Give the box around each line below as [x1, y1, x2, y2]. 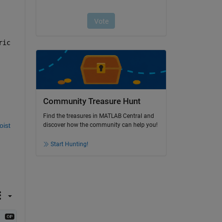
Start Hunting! [50, 141, 88, 148]
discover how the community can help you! [43, 121, 158, 129]
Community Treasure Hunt [43, 96, 141, 106]
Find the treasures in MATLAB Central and [43, 112, 154, 120]
